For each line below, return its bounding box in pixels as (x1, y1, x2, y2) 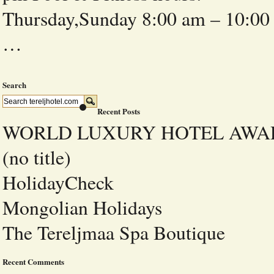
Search (2, 79, 26, 91)
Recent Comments (2, 256, 64, 267)
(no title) (2, 144, 71, 170)
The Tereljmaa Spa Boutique (2, 220, 225, 245)
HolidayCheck (2, 169, 114, 195)
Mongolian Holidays (2, 194, 162, 220)
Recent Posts (97, 105, 140, 117)
